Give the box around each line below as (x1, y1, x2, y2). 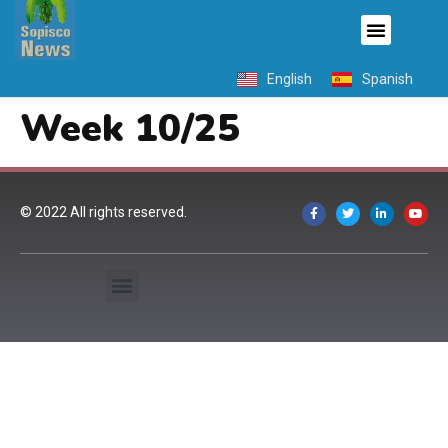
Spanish (362, 71, 413, 88)
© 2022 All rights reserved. (20, 204, 187, 221)
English (267, 71, 312, 88)
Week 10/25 (20, 103, 240, 155)
